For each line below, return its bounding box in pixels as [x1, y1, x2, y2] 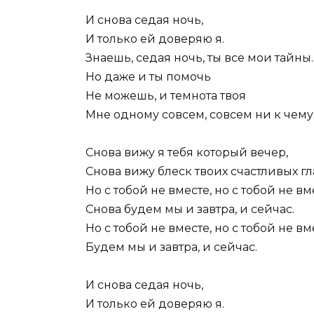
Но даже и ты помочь [86, 69, 211, 83]
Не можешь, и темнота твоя [86, 88, 246, 102]
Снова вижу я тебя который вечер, [86, 145, 288, 159]
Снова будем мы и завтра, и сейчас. [86, 202, 294, 216]
